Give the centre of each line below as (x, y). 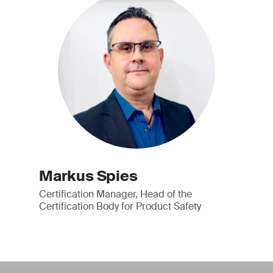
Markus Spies (88, 176)
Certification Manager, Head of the (116, 194)
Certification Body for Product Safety (120, 206)
